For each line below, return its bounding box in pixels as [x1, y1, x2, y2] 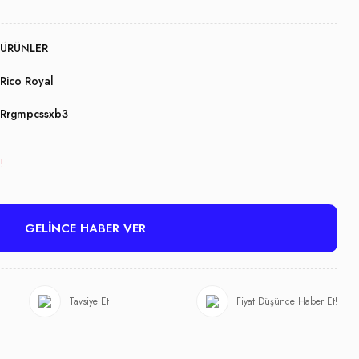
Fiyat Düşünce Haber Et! [236, 294, 337, 309]
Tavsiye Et [69, 294, 109, 309]
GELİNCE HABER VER [24, 220, 146, 237]
